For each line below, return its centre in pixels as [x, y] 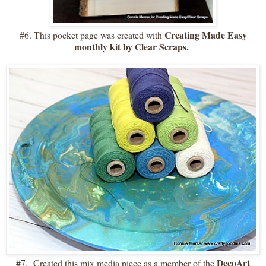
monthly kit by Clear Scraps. [133, 47]
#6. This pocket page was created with [92, 35]
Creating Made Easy [205, 35]
